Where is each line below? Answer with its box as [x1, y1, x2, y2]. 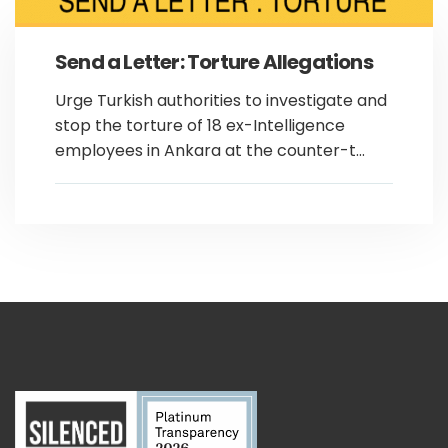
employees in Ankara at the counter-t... [55, 139, 365, 162]
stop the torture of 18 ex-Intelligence [55, 114, 345, 137]
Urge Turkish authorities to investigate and [55, 89, 387, 112]
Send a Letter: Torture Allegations [55, 48, 373, 76]
